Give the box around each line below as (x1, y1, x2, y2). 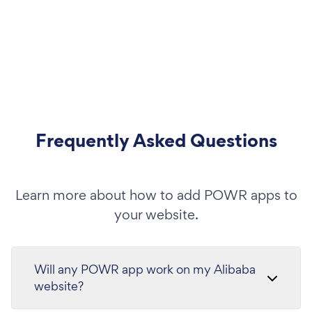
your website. (114, 205, 198, 224)
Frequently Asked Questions (35, 127, 277, 153)
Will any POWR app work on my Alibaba (34, 260, 256, 277)
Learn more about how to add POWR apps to (15, 185, 297, 204)
